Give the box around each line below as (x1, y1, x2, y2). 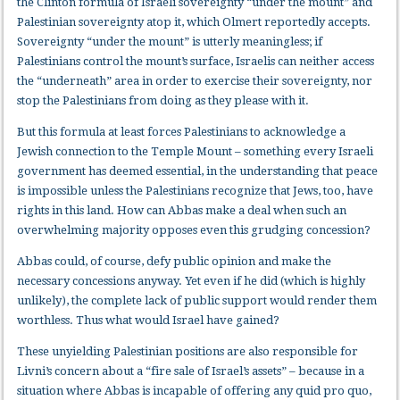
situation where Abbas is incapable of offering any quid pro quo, (17, 384, 372, 398)
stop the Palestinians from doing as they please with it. (17, 94, 310, 108)
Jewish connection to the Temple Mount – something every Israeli (17, 145, 374, 159)
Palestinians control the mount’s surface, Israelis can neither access (17, 54, 375, 69)
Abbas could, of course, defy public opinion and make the (17, 254, 332, 269)
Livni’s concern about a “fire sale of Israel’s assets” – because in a (17, 364, 365, 379)
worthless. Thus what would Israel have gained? (17, 313, 280, 328)
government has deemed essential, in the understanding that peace (17, 164, 379, 179)
